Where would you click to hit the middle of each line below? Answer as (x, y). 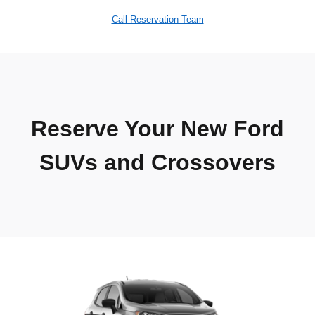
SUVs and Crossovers (157, 163)
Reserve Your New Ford (157, 129)
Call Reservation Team (157, 20)
